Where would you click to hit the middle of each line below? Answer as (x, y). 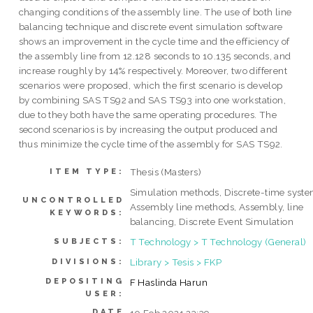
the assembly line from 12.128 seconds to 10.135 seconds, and (155, 56)
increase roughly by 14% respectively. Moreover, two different (153, 71)
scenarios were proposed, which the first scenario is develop (151, 86)
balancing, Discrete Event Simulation (212, 221)
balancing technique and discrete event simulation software (151, 27)
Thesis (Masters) (166, 172)
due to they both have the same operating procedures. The (148, 115)
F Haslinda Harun (169, 282)
